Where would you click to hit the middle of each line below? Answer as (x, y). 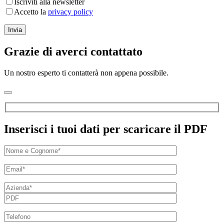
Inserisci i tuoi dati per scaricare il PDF (106, 129)
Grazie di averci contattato (73, 52)
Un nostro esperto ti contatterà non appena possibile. (86, 73)
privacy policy (70, 12)
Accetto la (31, 12)
